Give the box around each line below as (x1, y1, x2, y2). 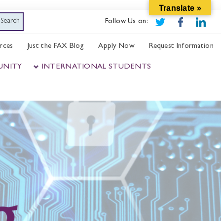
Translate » (158, 4, 201, 12)
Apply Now (98, 43, 135, 50)
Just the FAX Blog (27, 43, 84, 50)
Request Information (149, 43, 214, 50)
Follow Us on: (105, 18, 148, 26)
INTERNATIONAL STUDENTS (41, 63, 151, 71)
